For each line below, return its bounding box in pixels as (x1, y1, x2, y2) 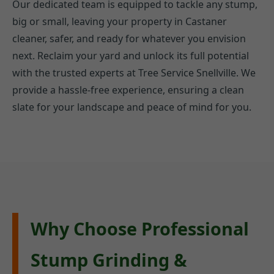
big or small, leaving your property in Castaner (12, 14, 227, 28)
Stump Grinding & (31, 248, 187, 272)
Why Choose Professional (31, 217, 249, 241)
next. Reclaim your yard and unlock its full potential (12, 48, 249, 62)
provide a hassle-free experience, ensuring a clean (12, 83, 244, 97)
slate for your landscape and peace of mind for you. (12, 100, 251, 114)
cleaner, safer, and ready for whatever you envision (12, 31, 246, 45)
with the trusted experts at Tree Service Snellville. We (12, 65, 256, 80)
